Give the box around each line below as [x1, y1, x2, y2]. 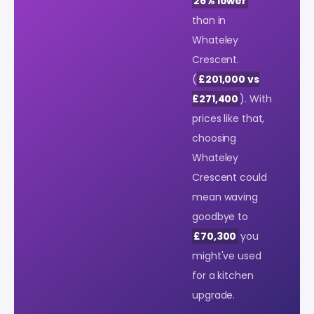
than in [192, 13, 226, 27]
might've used [192, 248, 261, 263]
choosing [192, 130, 237, 145]
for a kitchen [192, 268, 254, 282]
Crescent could [192, 170, 267, 184]
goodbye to [192, 209, 249, 224]
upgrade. [192, 287, 235, 302]
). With [240, 91, 272, 106]
